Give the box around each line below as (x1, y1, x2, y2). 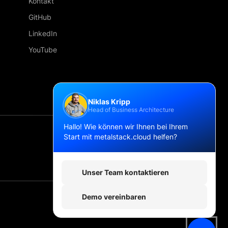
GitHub (28, 13, 51, 21)
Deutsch (96, 147, 129, 157)
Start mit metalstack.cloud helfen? (64, 132, 177, 141)
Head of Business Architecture (88, 105, 174, 113)
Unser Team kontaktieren (82, 168, 169, 177)
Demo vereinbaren (82, 192, 146, 201)
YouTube (28, 45, 57, 54)
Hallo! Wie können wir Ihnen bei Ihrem (64, 122, 188, 131)
